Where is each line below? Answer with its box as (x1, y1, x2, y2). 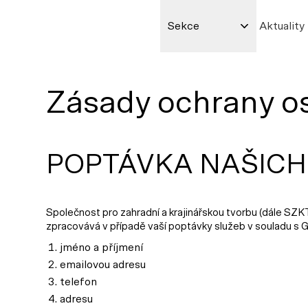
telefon (60, 276, 97, 287)
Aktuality (258, 21, 305, 32)
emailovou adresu (60, 259, 146, 270)
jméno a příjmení (60, 242, 143, 253)
